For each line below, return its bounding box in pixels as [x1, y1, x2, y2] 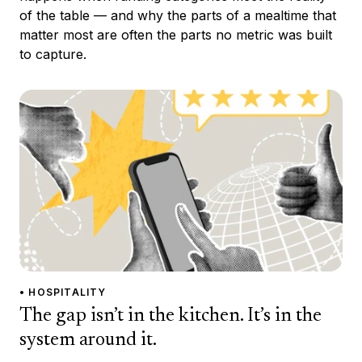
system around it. [19, 330, 157, 350]
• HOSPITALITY [19, 285, 107, 298]
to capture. [19, 45, 86, 62]
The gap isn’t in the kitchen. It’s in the [19, 305, 322, 326]
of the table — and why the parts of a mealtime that [19, 6, 336, 23]
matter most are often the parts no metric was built [19, 26, 332, 43]
